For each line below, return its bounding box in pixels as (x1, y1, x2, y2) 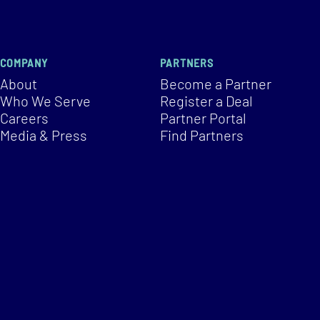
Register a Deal (160, 91, 253, 109)
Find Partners (160, 126, 244, 144)
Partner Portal (160, 109, 246, 126)
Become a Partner (160, 74, 271, 92)
